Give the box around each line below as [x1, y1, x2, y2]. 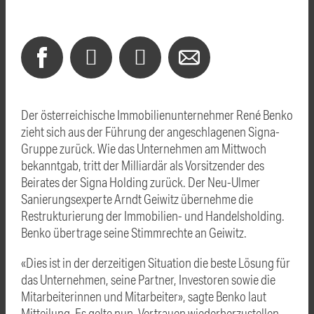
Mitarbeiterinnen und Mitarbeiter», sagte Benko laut [21, 287, 266, 304]
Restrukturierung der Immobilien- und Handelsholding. [21, 207, 285, 224]
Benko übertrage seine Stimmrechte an [21, 224, 209, 240]
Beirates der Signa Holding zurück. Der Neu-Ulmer [21, 173, 260, 190]
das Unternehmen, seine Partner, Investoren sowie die [21, 271, 275, 287]
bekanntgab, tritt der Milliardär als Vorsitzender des [21, 156, 264, 173]
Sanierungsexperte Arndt [21, 190, 144, 207]
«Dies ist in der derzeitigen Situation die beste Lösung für [21, 254, 290, 271]
